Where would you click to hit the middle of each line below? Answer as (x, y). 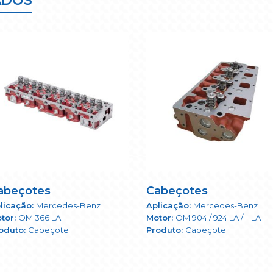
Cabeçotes (177, 191)
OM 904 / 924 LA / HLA (218, 218)
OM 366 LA (40, 218)
